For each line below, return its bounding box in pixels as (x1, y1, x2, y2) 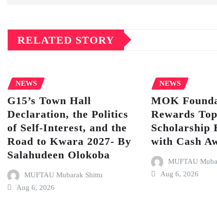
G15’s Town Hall (7, 94, 91, 107)
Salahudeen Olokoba (7, 149, 110, 161)
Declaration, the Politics (7, 108, 128, 121)
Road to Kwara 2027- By (7, 135, 131, 148)
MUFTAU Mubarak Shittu (24, 171, 103, 179)
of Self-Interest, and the (7, 122, 127, 134)
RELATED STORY (17, 33, 114, 46)
